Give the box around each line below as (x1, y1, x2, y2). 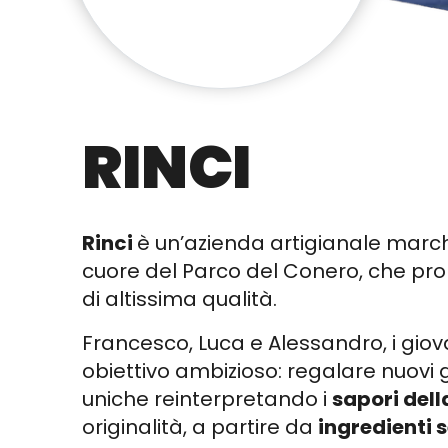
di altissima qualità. (82, 285, 278, 313)
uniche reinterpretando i (82, 385, 333, 413)
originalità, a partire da (82, 413, 319, 441)
